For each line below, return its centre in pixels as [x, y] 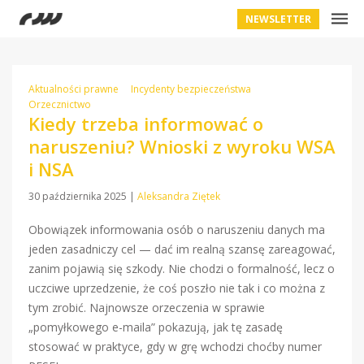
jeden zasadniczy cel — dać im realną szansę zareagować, [182, 249]
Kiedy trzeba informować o [146, 123]
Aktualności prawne [74, 89]
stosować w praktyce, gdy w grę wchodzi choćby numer [175, 347]
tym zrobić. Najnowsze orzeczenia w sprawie [147, 308]
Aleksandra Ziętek [179, 196]
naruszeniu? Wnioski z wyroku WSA [182, 146]
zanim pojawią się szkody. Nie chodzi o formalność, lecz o [182, 269]
